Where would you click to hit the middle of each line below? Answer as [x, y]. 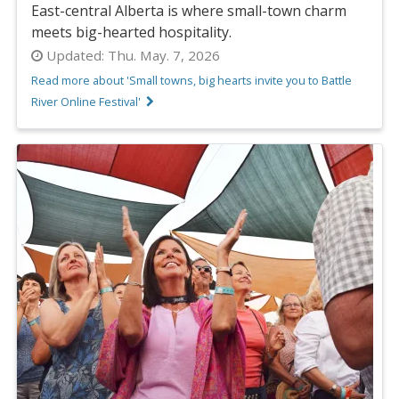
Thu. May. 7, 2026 [162, 55]
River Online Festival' [86, 101]
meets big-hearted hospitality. [131, 32]
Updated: [75, 55]
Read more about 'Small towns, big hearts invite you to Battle [191, 80]
